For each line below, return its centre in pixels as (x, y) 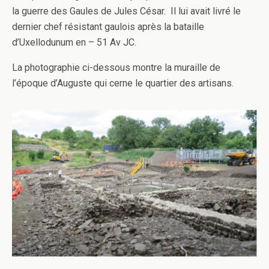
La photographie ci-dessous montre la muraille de (116, 68)
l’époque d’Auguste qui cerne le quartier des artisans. (123, 83)
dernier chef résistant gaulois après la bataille (108, 27)
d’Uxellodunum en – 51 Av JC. (74, 42)
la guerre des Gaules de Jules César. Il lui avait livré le (126, 11)
